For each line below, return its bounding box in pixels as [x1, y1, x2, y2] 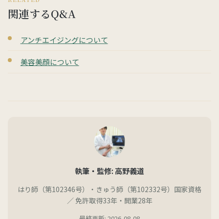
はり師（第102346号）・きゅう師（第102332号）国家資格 [18, 184, 201, 194]
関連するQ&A [8, 6, 76, 22]
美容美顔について [20, 56, 79, 67]
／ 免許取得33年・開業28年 [66, 195, 153, 205]
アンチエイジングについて [20, 34, 108, 45]
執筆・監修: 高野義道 [75, 165, 144, 176]
